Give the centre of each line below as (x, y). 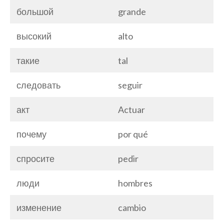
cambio (132, 207)
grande (132, 11)
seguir (130, 85)
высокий (34, 36)
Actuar (131, 109)
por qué (133, 134)
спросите (35, 158)
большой (35, 11)
